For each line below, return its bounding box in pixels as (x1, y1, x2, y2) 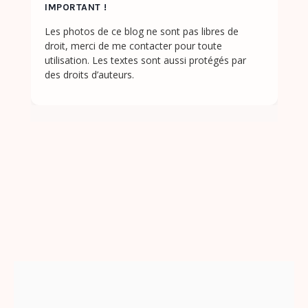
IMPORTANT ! (45, 1, 107, 14)
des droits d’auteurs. (45, 68, 134, 82)
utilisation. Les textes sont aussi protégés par (45, 54, 246, 67)
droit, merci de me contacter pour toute (45, 39, 222, 53)
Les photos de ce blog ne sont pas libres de (45, 25, 239, 38)
